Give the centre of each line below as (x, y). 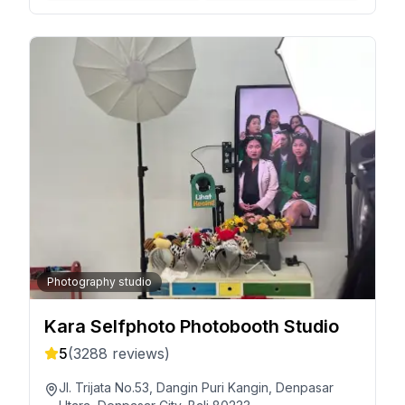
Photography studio (99, 282)
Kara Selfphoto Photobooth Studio (192, 326)
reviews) (139, 353)
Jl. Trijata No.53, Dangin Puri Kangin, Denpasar (196, 387)
